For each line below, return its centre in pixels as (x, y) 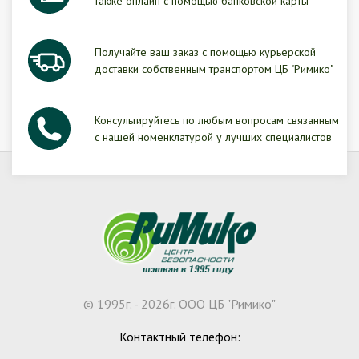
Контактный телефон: (179, 337)
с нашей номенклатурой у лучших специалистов (213, 137)
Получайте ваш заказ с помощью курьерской (205, 52)
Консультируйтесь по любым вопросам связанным (217, 120)
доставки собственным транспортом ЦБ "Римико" (214, 69)
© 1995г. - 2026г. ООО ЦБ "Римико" (179, 304)
